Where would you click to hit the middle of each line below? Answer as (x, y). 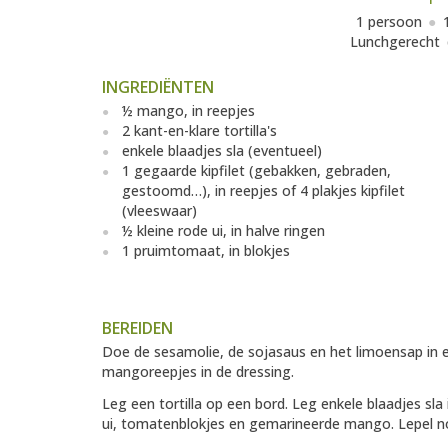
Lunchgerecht (395, 42)
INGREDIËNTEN (158, 87)
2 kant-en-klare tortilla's (199, 131)
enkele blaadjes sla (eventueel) (222, 151)
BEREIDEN (137, 328)
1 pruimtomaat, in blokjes (206, 251)
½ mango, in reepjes (188, 111)
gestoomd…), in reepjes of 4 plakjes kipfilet (263, 191)
